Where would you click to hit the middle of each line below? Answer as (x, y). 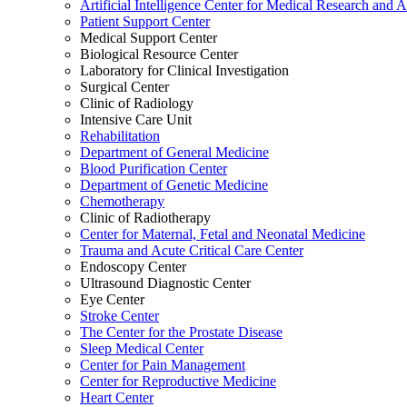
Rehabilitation (120, 136)
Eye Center (112, 299)
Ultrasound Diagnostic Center (165, 283)
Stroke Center (119, 316)
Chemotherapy (122, 201)
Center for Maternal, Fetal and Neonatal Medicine (223, 234)
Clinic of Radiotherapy (145, 218)
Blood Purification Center (154, 169)
